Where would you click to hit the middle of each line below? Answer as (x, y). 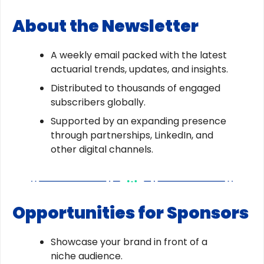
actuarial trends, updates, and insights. (139, 69)
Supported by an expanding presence (138, 121)
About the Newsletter (105, 26)
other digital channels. (102, 149)
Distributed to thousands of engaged (136, 88)
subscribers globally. (98, 102)
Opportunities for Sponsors (131, 213)
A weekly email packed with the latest (139, 55)
